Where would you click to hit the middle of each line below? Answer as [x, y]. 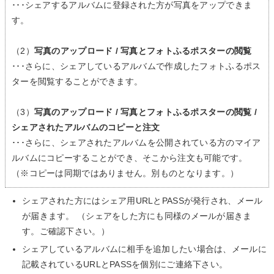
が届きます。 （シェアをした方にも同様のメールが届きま [137, 216]
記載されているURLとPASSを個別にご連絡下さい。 [125, 264]
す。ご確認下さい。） [66, 231]
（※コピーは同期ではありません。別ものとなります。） [125, 173]
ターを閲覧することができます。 [77, 82]
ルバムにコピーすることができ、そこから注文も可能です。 [130, 158]
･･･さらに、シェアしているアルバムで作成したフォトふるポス [136, 66]
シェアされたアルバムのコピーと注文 [86, 128]
